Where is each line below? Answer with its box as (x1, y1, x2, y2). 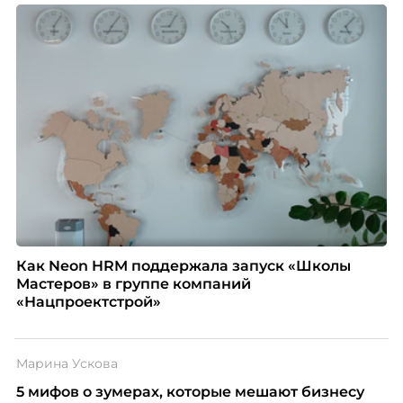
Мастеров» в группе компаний (15, 274, 251, 292)
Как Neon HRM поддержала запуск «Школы (15, 256, 351, 274)
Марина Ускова (15, 354, 118, 372)
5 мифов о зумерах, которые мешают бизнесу (15, 382, 364, 400)
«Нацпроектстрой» (15, 292, 161, 310)
